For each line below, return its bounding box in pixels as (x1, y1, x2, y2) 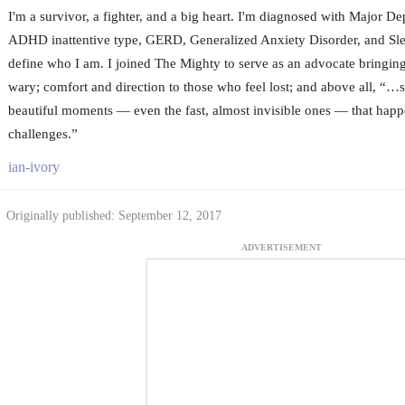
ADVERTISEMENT (241, 241, 322, 252)
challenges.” (7, 126, 78, 141)
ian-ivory (7, 158, 60, 174)
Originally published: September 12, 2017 (5, 208, 221, 222)
